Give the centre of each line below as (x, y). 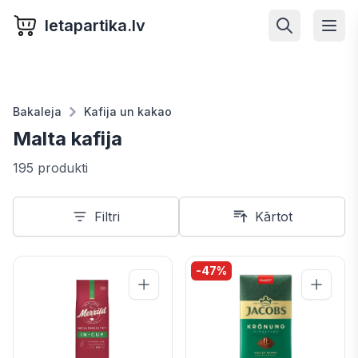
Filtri (107, 217)
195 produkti (50, 168)
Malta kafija (68, 139)
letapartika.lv (95, 26)
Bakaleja (37, 111)
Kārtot (273, 217)
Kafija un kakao (128, 111)
